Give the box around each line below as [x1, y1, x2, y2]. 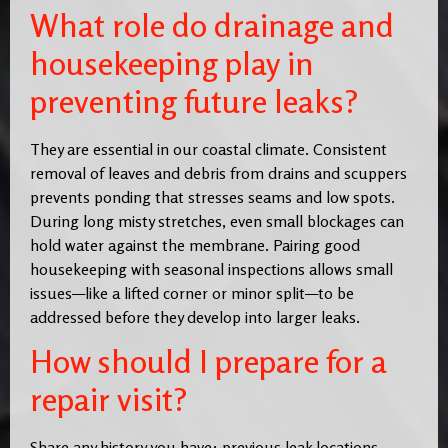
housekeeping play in [30, 43, 314, 83]
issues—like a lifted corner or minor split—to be [30, 282, 354, 303]
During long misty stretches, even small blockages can [30, 210, 404, 231]
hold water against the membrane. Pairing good [30, 234, 360, 255]
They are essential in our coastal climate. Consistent [30, 138, 387, 159]
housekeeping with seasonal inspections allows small [30, 258, 393, 279]
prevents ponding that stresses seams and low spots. [30, 186, 395, 207]
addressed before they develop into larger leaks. [30, 306, 360, 327]
